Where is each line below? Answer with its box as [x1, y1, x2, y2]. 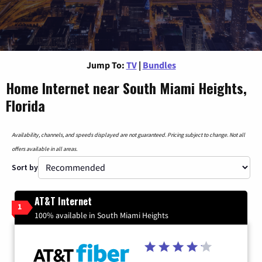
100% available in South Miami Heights [35, 209, 168, 220]
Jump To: [86, 58, 125, 71]
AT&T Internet [35, 194, 92, 208]
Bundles [142, 58, 176, 71]
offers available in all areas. [12, 144, 77, 153]
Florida [6, 94, 45, 116]
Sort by [12, 161, 38, 173]
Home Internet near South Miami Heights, [6, 77, 247, 98]
